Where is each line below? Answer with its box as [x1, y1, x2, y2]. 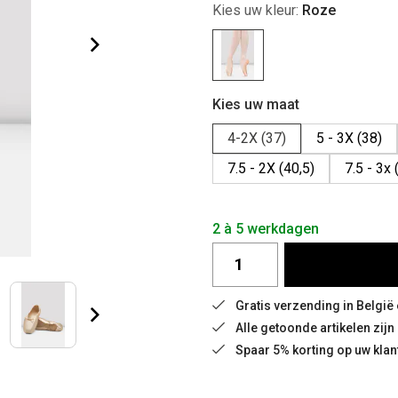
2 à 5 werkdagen [212, 220, 319, 237]
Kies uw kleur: [212, 2, 302, 19]
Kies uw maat [212, 96, 299, 113]
